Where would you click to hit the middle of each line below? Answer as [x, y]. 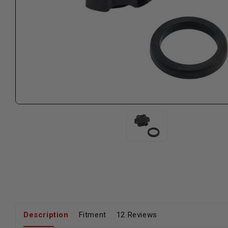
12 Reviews [137, 215]
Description [46, 215]
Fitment [92, 215]
